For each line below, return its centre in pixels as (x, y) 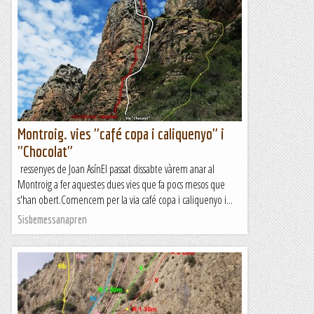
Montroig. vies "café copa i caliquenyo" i (121, 134)
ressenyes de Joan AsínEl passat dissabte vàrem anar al (116, 169)
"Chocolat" (45, 151)
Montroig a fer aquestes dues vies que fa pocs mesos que (121, 184)
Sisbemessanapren (52, 219)
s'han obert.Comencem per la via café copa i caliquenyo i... (125, 200)
